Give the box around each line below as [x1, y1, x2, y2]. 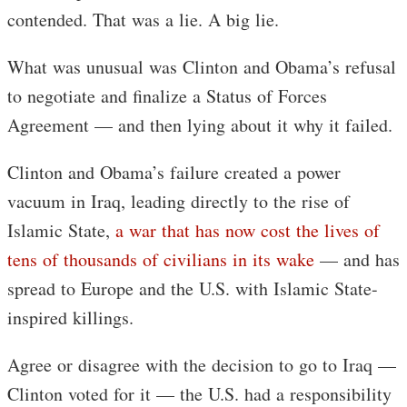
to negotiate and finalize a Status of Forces [7, 84, 327, 109]
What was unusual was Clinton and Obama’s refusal [7, 55, 396, 80]
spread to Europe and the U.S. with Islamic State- [7, 276, 378, 302]
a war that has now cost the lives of [115, 218, 380, 243]
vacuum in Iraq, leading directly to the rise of [7, 189, 350, 214]
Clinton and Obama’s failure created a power [7, 160, 341, 185]
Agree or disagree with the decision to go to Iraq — [7, 352, 396, 378]
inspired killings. [7, 305, 134, 331]
